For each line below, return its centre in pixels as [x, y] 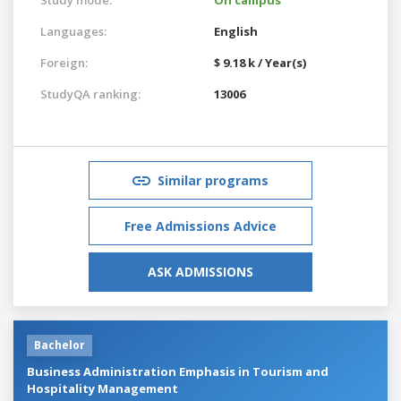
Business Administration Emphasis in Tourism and [178, 371]
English [236, 31]
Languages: [73, 31]
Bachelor [60, 345]
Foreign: [64, 62]
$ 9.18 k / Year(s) [260, 62]
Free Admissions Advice [200, 226]
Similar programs [213, 180]
